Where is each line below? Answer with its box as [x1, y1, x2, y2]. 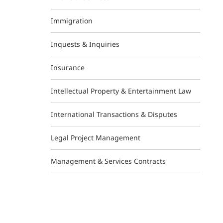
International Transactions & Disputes [51, 110, 177, 119]
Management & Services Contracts [51, 156, 166, 166]
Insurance [51, 63, 85, 72]
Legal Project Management [51, 133, 140, 142]
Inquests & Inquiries [51, 39, 119, 49]
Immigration [51, 16, 93, 25]
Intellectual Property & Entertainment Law [51, 86, 191, 96]
